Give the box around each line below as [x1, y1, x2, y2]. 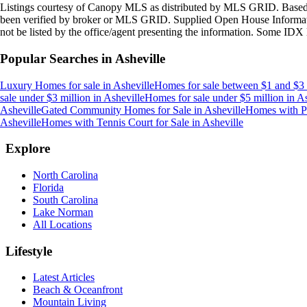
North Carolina [33, 169, 98, 181]
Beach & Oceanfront [33, 284, 123, 296]
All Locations [33, 219, 92, 230]
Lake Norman [33, 206, 93, 218]
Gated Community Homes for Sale [41, 103, 191, 116]
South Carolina [33, 194, 98, 206]
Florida [33, 182, 64, 193]
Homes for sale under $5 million [145, 91, 284, 103]
